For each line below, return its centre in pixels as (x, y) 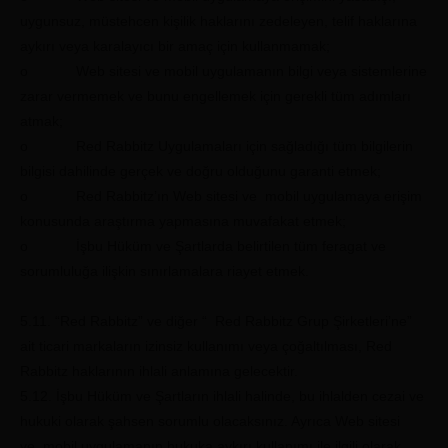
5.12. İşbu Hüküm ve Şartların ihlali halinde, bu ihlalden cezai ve (222, 396)
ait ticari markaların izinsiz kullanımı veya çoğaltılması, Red (206, 346)
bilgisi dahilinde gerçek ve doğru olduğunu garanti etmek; (200, 171)
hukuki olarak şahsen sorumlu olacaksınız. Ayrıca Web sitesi (210, 421)
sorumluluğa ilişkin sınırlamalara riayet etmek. (164, 271)
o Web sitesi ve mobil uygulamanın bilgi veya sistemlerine (223, 71)
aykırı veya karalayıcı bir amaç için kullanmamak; (175, 46)
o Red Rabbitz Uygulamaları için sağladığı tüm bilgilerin (216, 146)
